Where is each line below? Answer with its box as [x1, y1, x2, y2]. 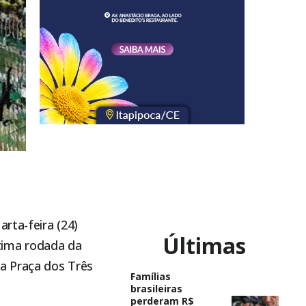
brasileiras [130, 281, 182, 295]
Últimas [163, 230, 247, 260]
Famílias [130, 269, 171, 283]
